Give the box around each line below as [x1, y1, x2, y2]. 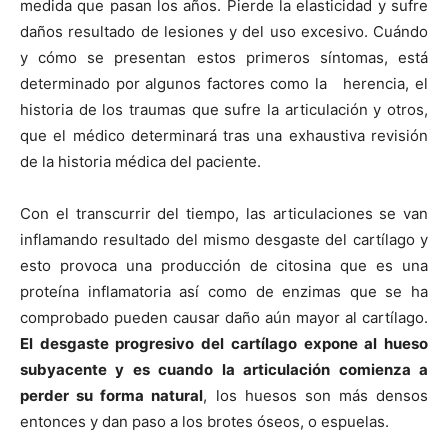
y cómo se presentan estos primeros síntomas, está [20, 48, 428, 67]
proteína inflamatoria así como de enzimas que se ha [20, 282, 428, 301]
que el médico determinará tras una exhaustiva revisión [20, 126, 428, 145]
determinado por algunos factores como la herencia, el [20, 74, 428, 93]
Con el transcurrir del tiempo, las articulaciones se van [20, 204, 428, 223]
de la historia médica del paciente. [20, 152, 261, 171]
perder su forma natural [20, 386, 204, 405]
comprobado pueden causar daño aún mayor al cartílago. [20, 308, 428, 327]
